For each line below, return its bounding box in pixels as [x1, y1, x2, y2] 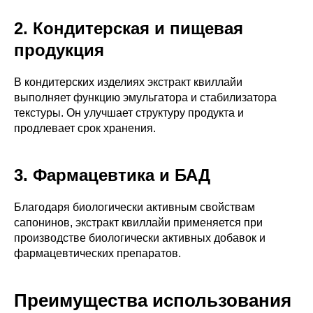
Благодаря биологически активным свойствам [14, 201, 255, 213]
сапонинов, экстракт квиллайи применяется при [14, 216, 263, 228]
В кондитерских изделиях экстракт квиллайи [14, 75, 242, 88]
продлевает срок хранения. [14, 122, 156, 134]
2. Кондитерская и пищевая [14, 18, 243, 38]
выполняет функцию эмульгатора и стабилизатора [14, 91, 277, 103]
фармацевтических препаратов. [14, 247, 181, 259]
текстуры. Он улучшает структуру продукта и [14, 106, 244, 119]
